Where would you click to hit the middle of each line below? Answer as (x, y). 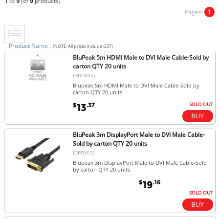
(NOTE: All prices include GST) (83, 46)
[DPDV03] (84, 152)
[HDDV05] (84, 75)
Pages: (195, 12)
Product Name (28, 45)
